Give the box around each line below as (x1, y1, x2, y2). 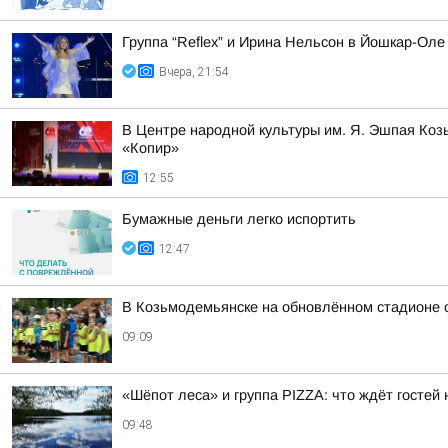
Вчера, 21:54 (159, 65, 229, 79)
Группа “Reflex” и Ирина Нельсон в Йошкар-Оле (122, 34, 445, 50)
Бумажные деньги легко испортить (122, 211, 356, 227)
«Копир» (122, 140, 179, 156)
